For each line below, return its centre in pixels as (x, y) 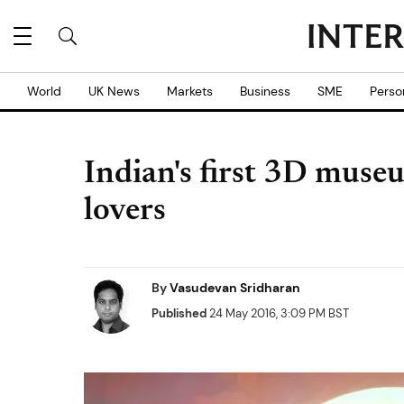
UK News (114, 91)
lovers (125, 212)
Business (265, 91)
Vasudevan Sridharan (235, 288)
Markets (190, 91)
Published (179, 313)
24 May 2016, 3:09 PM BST (278, 313)
